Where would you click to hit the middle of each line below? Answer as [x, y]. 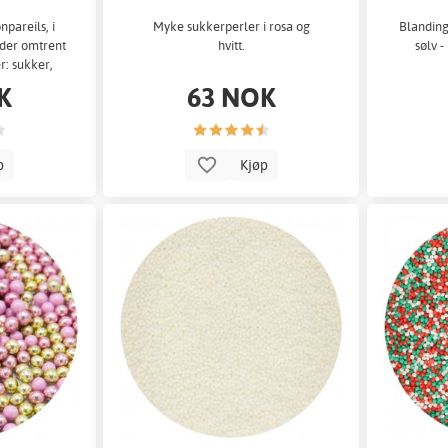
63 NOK [231, 97]
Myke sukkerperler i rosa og [231, 26]
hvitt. [231, 45]
